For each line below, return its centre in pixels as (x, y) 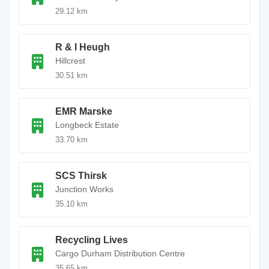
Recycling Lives (92, 240)
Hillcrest (70, 61)
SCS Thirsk (81, 176)
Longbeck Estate (87, 125)
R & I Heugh (83, 47)
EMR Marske (84, 111)
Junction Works (84, 189)
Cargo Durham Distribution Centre (120, 253)
